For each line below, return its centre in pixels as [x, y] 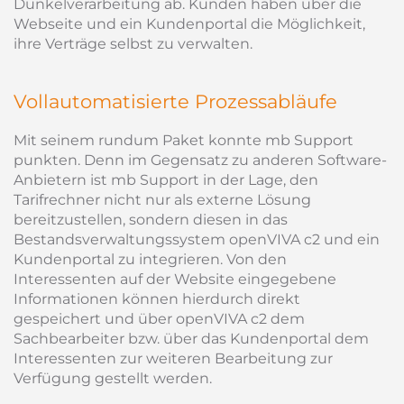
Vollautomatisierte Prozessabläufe [175, 101]
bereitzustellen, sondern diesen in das [151, 220]
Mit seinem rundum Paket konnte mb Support [184, 140]
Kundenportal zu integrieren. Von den [150, 259]
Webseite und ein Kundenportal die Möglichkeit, [189, 24]
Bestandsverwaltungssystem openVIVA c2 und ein [197, 239]
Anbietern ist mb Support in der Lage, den [166, 180]
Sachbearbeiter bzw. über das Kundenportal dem [191, 339]
